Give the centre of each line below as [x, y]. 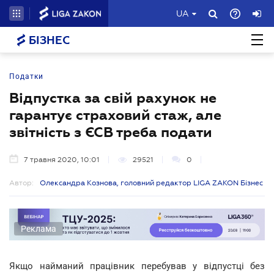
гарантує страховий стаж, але [115, 115]
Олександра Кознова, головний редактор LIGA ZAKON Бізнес [151, 183]
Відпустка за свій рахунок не [113, 98]
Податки [26, 76]
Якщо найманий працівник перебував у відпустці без [137, 266]
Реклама [39, 228]
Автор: [21, 183]
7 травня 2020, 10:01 [62, 160]
